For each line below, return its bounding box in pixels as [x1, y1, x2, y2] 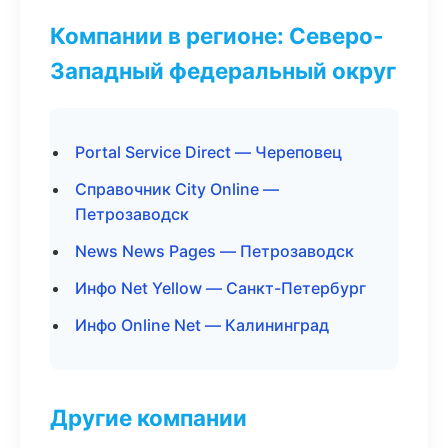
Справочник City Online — [75, 179, 279, 199]
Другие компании [50, 404, 247, 431]
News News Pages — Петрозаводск [75, 241, 354, 261]
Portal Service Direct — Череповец [75, 142, 342, 162]
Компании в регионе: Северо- [50, 22, 384, 49]
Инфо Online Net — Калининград [75, 315, 329, 335]
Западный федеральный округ [50, 57, 396, 84]
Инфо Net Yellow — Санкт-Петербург [75, 278, 366, 298]
